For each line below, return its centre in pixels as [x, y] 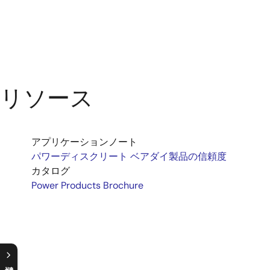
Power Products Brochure [87, 185]
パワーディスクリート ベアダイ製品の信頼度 [129, 156]
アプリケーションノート [84, 142]
